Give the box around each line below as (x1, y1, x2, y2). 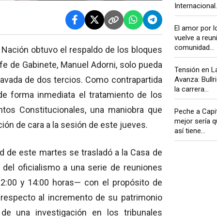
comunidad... (174, 43, 214, 52)
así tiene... (174, 126, 205, 136)
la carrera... (174, 85, 209, 94)
